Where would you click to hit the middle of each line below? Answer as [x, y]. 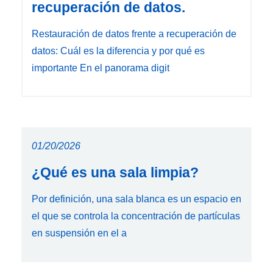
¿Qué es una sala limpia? [115, 173]
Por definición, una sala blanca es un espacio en [136, 199]
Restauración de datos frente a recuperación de [134, 34]
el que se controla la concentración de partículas [136, 216]
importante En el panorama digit [101, 68]
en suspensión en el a [79, 233]
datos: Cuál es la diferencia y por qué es [118, 51]
